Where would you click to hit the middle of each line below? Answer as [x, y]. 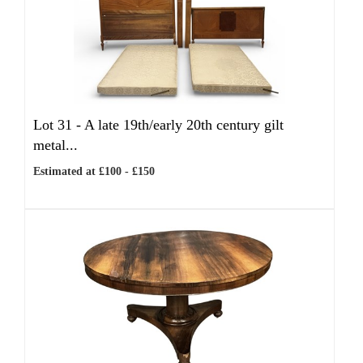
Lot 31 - [59, 125]
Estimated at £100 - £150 [94, 171]
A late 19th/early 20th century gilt [184, 125]
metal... [56, 145]
